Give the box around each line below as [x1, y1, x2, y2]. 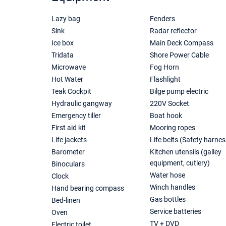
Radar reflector [149, 27, 197, 35]
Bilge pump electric [149, 87, 208, 95]
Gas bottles [149, 195, 186, 203]
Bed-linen [51, 196, 80, 204]
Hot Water [51, 75, 83, 83]
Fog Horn [149, 63, 179, 71]
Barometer [51, 148, 85, 156]
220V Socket [149, 99, 189, 107]
